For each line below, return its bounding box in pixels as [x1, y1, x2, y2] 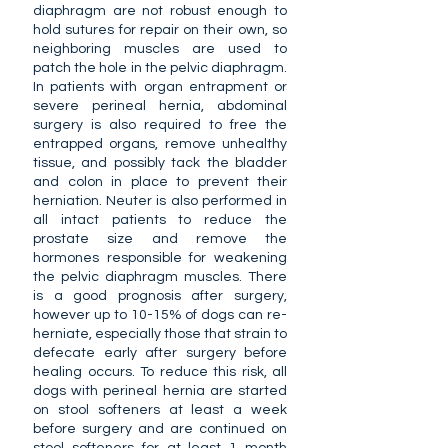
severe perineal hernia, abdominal [33, 99, 287, 113]
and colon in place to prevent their [33, 175, 287, 189]
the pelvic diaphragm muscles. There [33, 270, 287, 284]
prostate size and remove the [33, 232, 287, 246]
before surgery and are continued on [33, 422, 287, 436]
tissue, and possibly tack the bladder [33, 156, 287, 170]
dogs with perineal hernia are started [33, 384, 287, 398]
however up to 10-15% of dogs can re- [33, 308, 287, 322]
